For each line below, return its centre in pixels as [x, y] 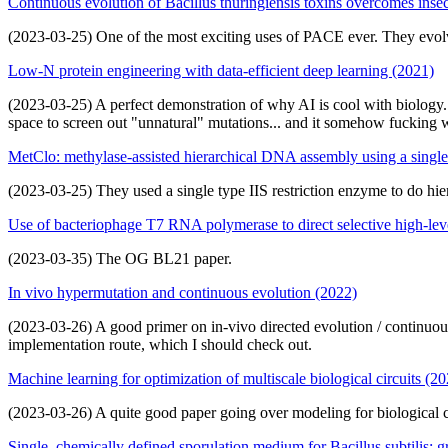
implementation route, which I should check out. [160, 344]
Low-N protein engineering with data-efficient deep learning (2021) [221, 70]
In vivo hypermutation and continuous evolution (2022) [182, 292]
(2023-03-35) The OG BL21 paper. [120, 258]
